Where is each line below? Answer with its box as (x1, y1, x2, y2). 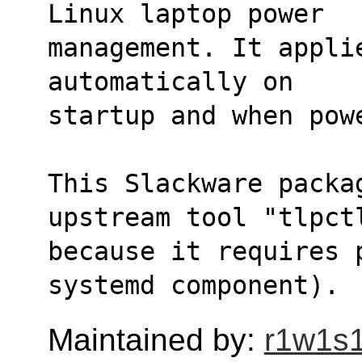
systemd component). (47, 270, 339, 300)
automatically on (47, 66, 293, 96)
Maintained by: (47, 322, 264, 357)
